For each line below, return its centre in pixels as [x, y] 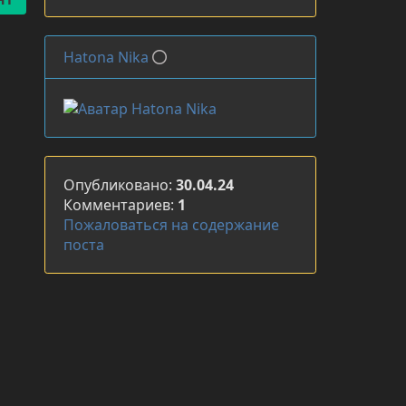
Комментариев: [121, 204]
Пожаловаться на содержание [171, 224]
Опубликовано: [120, 184]
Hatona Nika [106, 57]
